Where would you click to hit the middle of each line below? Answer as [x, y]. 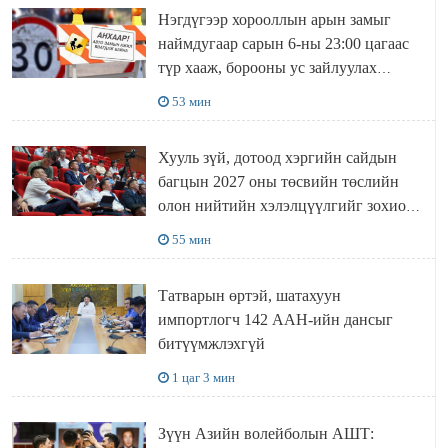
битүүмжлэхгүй [211, 344]
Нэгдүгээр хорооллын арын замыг [274, 20]
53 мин [191, 102]
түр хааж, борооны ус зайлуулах [267, 68]
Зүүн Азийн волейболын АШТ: [265, 434]
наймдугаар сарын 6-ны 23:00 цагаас [283, 44]
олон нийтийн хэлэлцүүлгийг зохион [286, 206]
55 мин [191, 240]
